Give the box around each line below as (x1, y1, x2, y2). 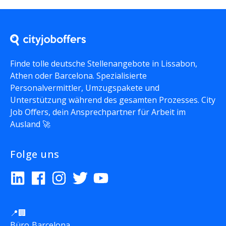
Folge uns (10, 147, 60, 161)
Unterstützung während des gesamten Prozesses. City (10, 94, 215, 105)
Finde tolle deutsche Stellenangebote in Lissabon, (10, 58, 197, 69)
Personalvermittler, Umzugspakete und (10, 82, 159, 93)
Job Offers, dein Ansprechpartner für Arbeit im (10, 106, 186, 118)
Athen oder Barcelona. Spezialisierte (10, 70, 147, 81)
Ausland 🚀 (10, 118, 50, 130)
